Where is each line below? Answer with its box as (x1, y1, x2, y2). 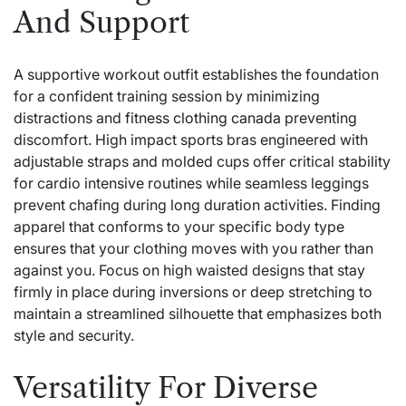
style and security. (14, 326, 134, 345)
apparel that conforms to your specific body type (14, 217, 344, 237)
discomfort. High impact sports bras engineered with (14, 130, 368, 150)
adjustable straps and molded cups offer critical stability (14, 152, 391, 171)
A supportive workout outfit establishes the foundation (14, 65, 379, 84)
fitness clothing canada (125, 109, 281, 128)
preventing (281, 109, 357, 128)
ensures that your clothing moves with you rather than (14, 239, 373, 258)
